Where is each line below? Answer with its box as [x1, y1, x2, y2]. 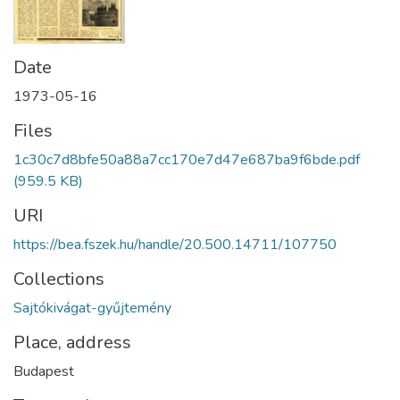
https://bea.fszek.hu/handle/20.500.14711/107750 [13, 235, 337, 255]
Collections [13, 267, 104, 292]
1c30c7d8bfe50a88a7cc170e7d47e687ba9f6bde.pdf [13, 150, 360, 171]
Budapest [13, 362, 74, 382]
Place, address [13, 330, 131, 355]
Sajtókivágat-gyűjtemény [13, 298, 171, 319]
